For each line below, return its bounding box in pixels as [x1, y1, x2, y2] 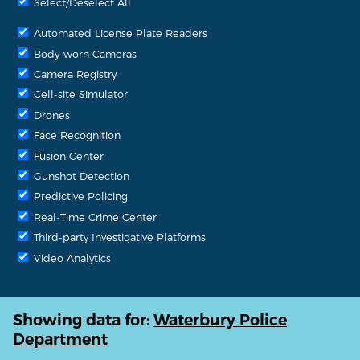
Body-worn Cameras [31, 47, 137, 59]
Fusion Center [31, 149, 104, 162]
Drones [31, 108, 70, 121]
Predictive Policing [31, 190, 128, 202]
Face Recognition [31, 129, 121, 141]
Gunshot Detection [31, 169, 129, 182]
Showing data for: [13, 310, 153, 330]
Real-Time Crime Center [31, 210, 157, 223]
